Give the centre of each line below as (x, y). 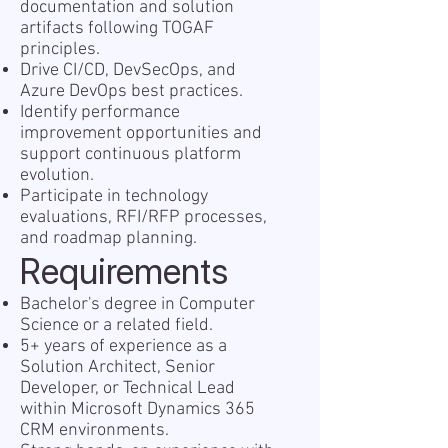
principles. (60, 49)
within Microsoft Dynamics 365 (137, 409)
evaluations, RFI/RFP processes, (143, 217)
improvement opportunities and (141, 133)
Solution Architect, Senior (117, 367)
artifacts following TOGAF (117, 28)
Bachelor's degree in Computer (137, 304)
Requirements (124, 271)
